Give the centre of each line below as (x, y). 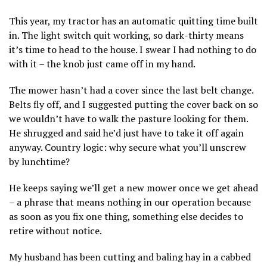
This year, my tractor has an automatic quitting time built (133, 21)
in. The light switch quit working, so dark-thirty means (126, 35)
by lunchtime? (39, 161)
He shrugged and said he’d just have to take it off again (126, 133)
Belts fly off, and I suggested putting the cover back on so (133, 104)
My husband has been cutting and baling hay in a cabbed (130, 257)
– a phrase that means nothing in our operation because (130, 202)
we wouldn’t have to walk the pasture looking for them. (128, 118)
